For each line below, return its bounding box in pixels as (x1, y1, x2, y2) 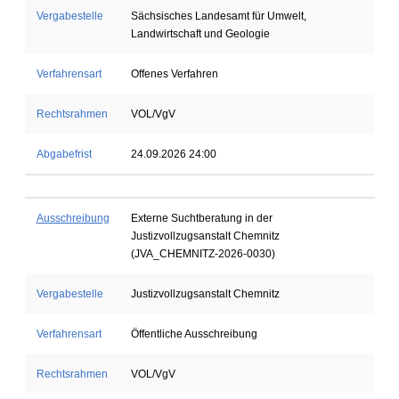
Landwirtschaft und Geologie (130, 28, 270, 40)
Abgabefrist (36, 148, 92, 160)
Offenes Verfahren (130, 68, 218, 80)
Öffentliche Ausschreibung (130, 328, 257, 340)
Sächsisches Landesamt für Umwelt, (130, 10, 306, 22)
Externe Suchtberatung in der (130, 212, 273, 224)
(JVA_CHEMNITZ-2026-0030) (130, 248, 275, 260)
